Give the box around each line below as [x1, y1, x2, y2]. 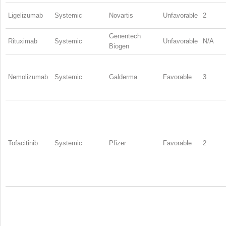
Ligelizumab [8, 11, 43, 19]
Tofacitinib [8, 139, 38, 147]
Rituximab [8, 37, 37, 45]
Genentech [109, 32, 141, 40]
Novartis [109, 11, 133, 19]
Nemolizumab [8, 73, 48, 81]
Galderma [109, 73, 137, 81]
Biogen [109, 42, 129, 50]
